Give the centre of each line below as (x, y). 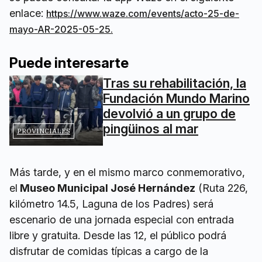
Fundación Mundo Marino (176, 98)
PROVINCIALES (44, 131)
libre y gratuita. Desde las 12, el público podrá (118, 235)
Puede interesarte (69, 63)
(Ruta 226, (222, 188)
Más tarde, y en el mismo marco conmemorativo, (127, 172)
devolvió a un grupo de (169, 113)
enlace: (28, 13)
